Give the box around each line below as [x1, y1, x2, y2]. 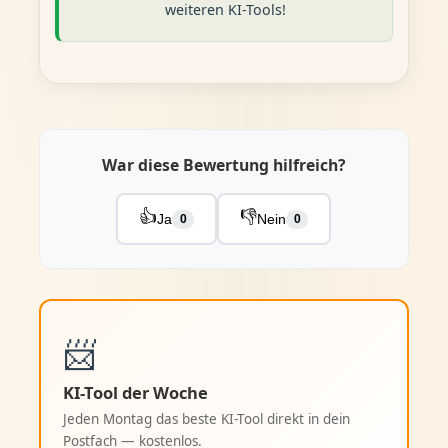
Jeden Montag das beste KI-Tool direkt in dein [63, 409, 351, 428]
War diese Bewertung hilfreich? [101, 154, 346, 177]
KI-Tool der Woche [63, 381, 209, 405]
